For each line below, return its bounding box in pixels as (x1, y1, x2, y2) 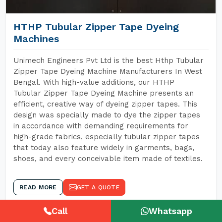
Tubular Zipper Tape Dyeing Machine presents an (13, 89, 194, 98)
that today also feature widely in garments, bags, (13, 143, 194, 152)
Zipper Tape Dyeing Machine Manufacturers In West (13, 67, 202, 76)
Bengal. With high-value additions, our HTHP (13, 78, 174, 87)
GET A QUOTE (76, 184, 119, 191)
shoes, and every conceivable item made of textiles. (13, 154, 203, 163)
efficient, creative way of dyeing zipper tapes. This (13, 100, 197, 109)
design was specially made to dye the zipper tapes (13, 111, 200, 119)
